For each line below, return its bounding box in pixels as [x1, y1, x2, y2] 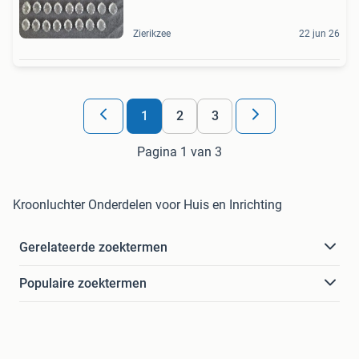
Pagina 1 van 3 [137, 143, 222, 159]
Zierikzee [133, 27, 171, 39]
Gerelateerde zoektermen [19, 239, 167, 255]
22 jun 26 [299, 27, 340, 39]
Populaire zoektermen [19, 275, 147, 291]
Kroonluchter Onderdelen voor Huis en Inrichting [13, 196, 282, 212]
